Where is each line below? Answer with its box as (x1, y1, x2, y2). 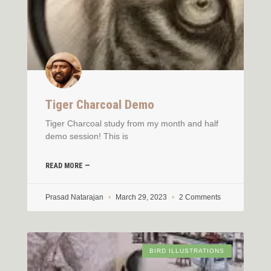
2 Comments (177, 192, 221, 201)
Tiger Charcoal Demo (45, 97, 154, 112)
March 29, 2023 (114, 192, 169, 201)
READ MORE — (45, 161, 90, 170)
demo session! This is (45, 131, 128, 141)
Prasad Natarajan (45, 192, 105, 201)
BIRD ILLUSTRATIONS (149, 247, 224, 254)
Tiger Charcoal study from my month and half (45, 118, 218, 128)
